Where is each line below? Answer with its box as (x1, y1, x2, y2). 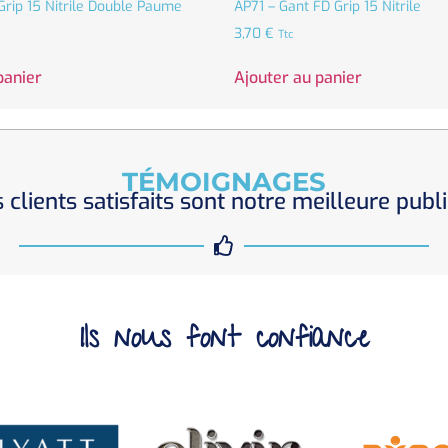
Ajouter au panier (234, 67, 362, 89)
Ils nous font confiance (79, 317, 369, 367)
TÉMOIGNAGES (122, 166, 326, 198)
